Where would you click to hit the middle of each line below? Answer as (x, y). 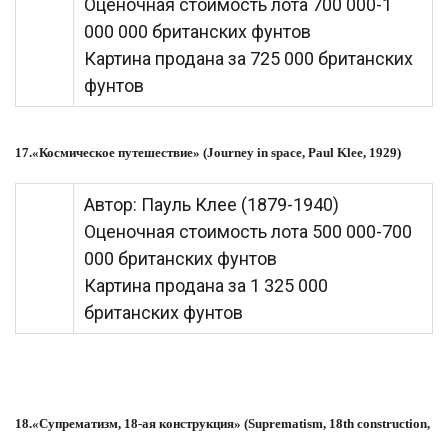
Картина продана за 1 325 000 (206, 286)
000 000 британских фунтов (197, 32)
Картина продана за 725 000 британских (248, 59)
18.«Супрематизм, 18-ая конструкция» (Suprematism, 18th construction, (222, 424)
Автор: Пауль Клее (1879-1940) (211, 205)
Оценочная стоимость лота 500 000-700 (248, 232)
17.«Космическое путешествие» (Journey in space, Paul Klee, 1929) (208, 153)
